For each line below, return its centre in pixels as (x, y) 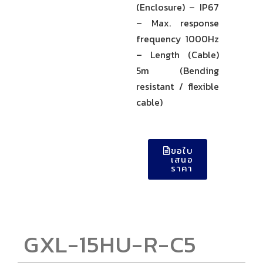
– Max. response (178, 23)
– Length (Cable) (178, 55)
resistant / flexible (178, 86)
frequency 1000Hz (178, 39)
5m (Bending (178, 70)
